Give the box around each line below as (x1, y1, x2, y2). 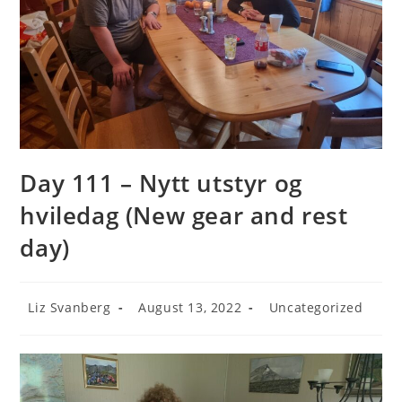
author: (19, 312, 67, 330)
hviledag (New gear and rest (20, 199, 348, 232)
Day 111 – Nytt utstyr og (20, 167, 302, 200)
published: (129, 312, 200, 330)
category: (259, 312, 320, 330)
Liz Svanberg (28, 299, 111, 317)
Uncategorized (268, 299, 363, 317)
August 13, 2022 (138, 299, 242, 317)
